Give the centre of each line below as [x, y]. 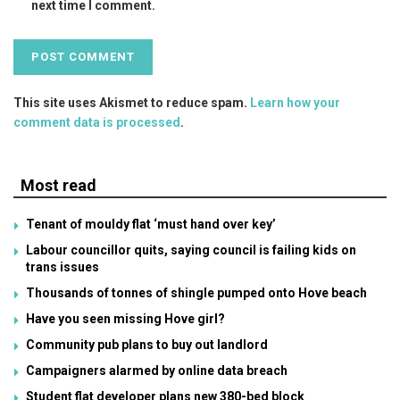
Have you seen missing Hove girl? [125, 318]
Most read [58, 185]
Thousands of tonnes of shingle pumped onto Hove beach [196, 292]
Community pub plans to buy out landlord [147, 344]
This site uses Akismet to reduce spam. [132, 102]
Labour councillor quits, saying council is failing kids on [191, 250]
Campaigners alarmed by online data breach [157, 370]
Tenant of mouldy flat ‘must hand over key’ [151, 224]
